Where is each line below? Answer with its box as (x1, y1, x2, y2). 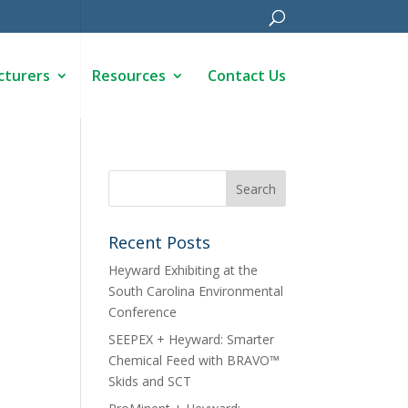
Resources (91, 66, 166, 86)
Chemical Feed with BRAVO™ (108, 352, 280, 369)
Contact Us (207, 66, 286, 86)
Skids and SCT (108, 372, 192, 390)
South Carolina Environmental (108, 282, 284, 300)
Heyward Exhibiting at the (108, 261, 259, 279)
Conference (108, 303, 178, 321)
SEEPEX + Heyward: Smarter (108, 331, 275, 348)
